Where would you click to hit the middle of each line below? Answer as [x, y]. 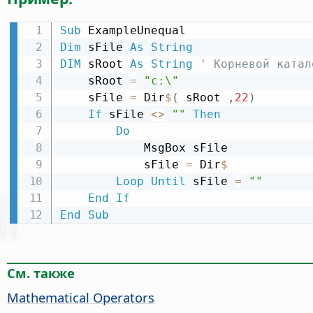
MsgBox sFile [102, 148]
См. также [41, 272]
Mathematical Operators [81, 297]
